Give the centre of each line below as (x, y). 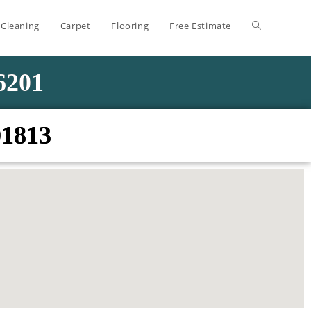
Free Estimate (200, 26)
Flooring (130, 26)
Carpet (75, 26)
